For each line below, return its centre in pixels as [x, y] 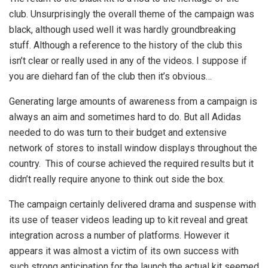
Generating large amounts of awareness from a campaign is [133, 102]
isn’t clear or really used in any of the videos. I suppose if [128, 61]
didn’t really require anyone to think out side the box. [117, 179]
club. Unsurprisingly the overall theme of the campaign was [132, 14]
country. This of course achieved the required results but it [131, 164]
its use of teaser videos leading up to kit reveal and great [128, 220]
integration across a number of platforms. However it [119, 236]
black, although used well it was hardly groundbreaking [122, 30]
